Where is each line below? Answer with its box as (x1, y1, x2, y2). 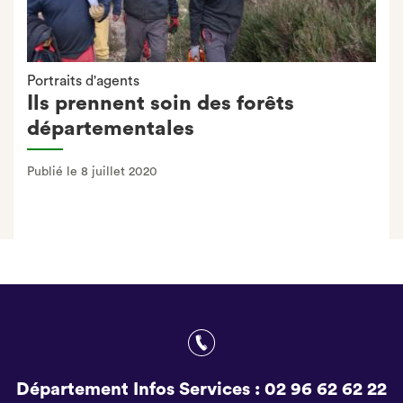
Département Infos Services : (16, 380, 264, 399)
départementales (27, 117, 194, 139)
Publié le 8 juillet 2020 (27, 165, 157, 178)
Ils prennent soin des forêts (27, 92, 294, 113)
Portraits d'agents (27, 73, 139, 88)
